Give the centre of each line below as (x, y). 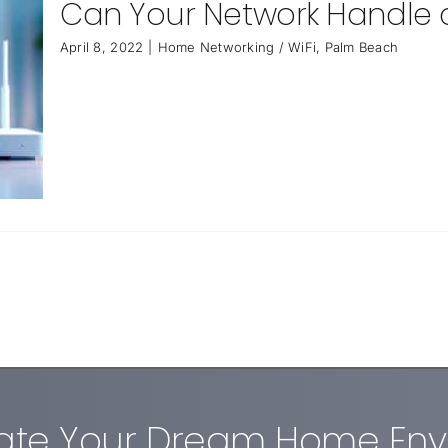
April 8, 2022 (101, 47)
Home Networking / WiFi (237, 47)
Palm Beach (361, 47)
